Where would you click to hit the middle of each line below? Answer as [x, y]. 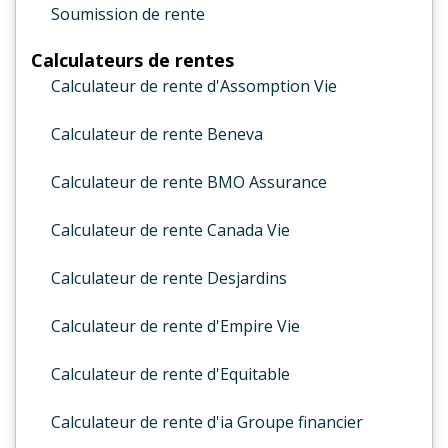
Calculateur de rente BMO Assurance [189, 182]
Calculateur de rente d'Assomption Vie [194, 86]
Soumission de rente [128, 14]
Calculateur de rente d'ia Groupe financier [207, 422]
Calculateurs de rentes [132, 60]
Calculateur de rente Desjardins [169, 278]
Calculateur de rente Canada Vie [170, 230]
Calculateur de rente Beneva [157, 134]
